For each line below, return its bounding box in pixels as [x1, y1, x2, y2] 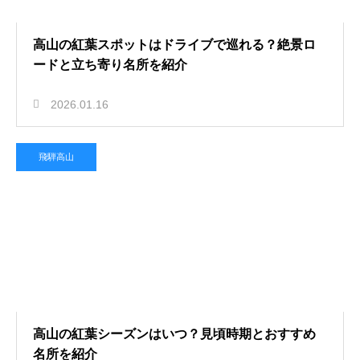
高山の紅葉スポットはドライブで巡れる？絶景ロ [33, 38, 316, 51]
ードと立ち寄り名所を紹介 [33, 58, 187, 72]
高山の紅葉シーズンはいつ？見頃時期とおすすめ [33, 327, 316, 341]
